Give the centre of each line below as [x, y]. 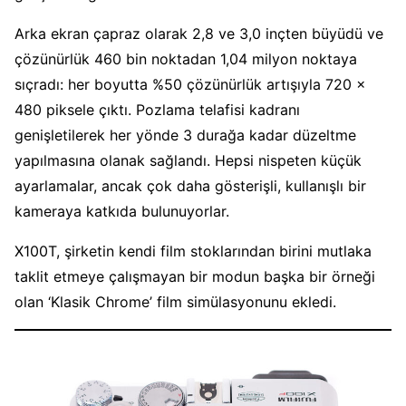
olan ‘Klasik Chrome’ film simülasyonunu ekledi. [175, 302]
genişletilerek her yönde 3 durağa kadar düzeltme [185, 135]
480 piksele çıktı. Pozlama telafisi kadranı [157, 110]
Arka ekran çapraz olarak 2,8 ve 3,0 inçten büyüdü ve [199, 34]
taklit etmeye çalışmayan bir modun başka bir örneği [195, 277]
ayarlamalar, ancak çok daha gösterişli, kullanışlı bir [190, 186]
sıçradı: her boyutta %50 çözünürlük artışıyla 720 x [190, 85]
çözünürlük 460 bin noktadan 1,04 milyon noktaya [186, 59]
